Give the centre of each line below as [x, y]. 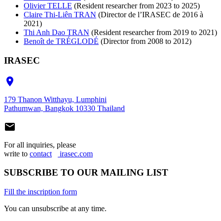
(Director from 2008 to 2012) [145, 41]
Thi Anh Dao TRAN [56, 33]
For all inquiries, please [40, 145]
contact [41, 153]
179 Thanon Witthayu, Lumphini [55, 99]
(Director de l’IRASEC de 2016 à [150, 15]
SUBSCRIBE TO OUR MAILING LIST [86, 173]
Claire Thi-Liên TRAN [60, 15]
